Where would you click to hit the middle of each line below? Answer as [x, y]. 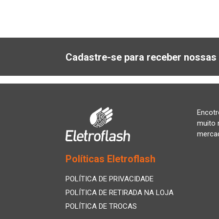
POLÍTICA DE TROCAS [101, 206]
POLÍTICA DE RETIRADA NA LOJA [120, 193]
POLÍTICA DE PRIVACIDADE [109, 179]
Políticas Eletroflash [110, 159]
